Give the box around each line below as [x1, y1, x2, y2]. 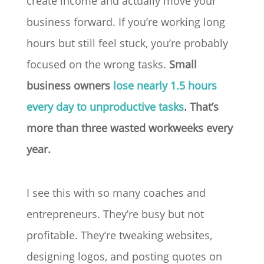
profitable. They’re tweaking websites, [26, 228, 212, 242]
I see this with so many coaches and [26, 186, 206, 200]
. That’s [183, 100, 219, 114]
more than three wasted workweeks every [26, 121, 233, 135]
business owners [26, 78, 113, 93]
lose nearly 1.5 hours [113, 78, 217, 93]
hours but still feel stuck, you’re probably [26, 36, 228, 50]
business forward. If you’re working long [26, 15, 225, 29]
